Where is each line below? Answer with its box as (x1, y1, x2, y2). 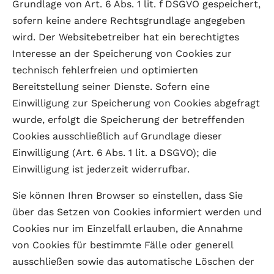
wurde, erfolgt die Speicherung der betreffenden (12, 114, 245, 125)
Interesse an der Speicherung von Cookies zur (12, 48, 232, 59)
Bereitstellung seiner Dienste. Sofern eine (12, 81, 210, 92)
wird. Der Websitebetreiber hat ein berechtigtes (12, 31, 239, 43)
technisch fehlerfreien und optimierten (12, 64, 198, 76)
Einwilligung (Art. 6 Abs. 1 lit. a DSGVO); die (12, 147, 217, 158)
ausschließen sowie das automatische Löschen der (12, 256, 254, 267)
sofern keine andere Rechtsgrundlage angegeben (12, 15, 245, 26)
